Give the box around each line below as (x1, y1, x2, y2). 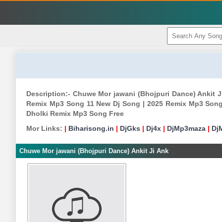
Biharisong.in (68, 124, 114, 132)
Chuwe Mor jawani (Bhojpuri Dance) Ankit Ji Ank (19, 147, 168, 155)
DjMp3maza (167, 124, 206, 132)
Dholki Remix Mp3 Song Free (26, 110, 124, 117)
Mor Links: (26, 124, 62, 132)
